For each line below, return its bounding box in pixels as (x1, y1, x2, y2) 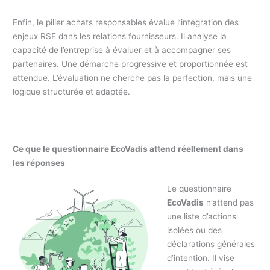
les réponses (13, 158, 66, 168)
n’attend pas (203, 198, 254, 208)
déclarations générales (166, 239, 255, 250)
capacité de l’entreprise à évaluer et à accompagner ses (13, 45, 231, 55)
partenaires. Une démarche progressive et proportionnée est (13, 59, 248, 69)
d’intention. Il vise (166, 253, 234, 263)
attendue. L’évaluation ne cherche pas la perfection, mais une (13, 73, 253, 83)
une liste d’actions (166, 212, 236, 222)
